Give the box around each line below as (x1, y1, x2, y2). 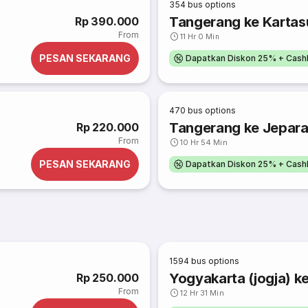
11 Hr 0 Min (180, 32, 220, 41)
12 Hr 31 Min (180, 288, 224, 298)
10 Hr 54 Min (180, 137, 228, 147)
